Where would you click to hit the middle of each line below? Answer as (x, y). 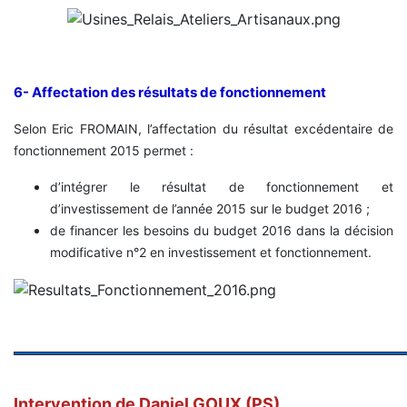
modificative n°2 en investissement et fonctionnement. (211, 253)
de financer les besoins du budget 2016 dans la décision (222, 231)
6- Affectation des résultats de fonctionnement (170, 93)
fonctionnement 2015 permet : (104, 151)
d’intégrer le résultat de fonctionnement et (222, 187)
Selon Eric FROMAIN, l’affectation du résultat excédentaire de (203, 129)
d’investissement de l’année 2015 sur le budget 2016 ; (210, 209)
